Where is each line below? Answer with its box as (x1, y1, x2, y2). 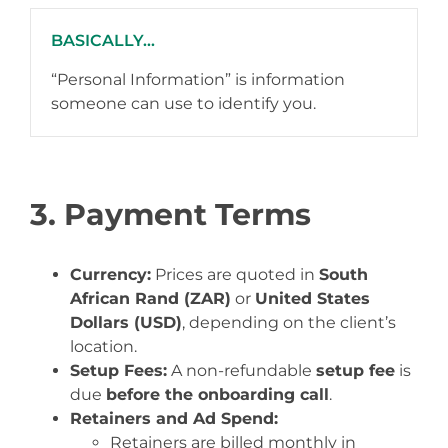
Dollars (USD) (70, 313, 182, 332)
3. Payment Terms (30, 196, 311, 233)
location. (70, 337, 137, 356)
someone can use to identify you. (51, 94, 316, 113)
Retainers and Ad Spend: (70, 409, 278, 428)
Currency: (70, 265, 151, 284)
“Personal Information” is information (51, 70, 345, 89)
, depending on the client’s (182, 313, 396, 332)
